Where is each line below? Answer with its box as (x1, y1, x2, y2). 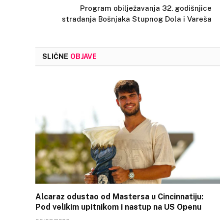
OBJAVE (70, 52, 97, 60)
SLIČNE (42, 52, 70, 60)
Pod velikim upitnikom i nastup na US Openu (35, 202, 201, 212)
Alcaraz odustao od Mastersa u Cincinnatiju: (35, 192, 203, 202)
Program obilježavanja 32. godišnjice (80, 3, 212, 12)
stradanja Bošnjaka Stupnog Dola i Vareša (62, 14, 212, 23)
